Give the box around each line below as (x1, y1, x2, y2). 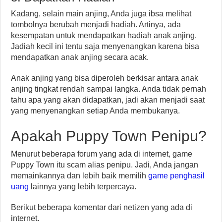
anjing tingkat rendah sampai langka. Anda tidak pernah (11, 85, 207, 93)
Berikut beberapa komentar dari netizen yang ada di (11, 203, 193, 212)
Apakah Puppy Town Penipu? (11, 128, 207, 144)
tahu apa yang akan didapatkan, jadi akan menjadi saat (11, 96, 205, 104)
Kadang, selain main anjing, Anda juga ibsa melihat (11, 9, 192, 18)
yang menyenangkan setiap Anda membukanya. (11, 107, 180, 115)
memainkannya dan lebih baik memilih (11, 171, 149, 180)
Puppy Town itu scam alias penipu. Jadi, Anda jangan (11, 161, 199, 169)
